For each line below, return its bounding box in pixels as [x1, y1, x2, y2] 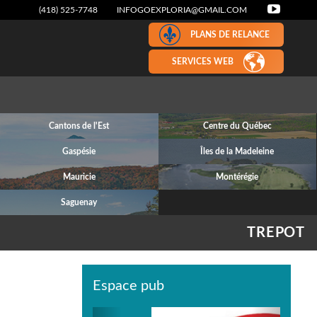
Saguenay [61, 198, 98, 207]
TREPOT [247, 226, 305, 240]
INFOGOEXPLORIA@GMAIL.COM [117, 6, 247, 14]
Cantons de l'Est [49, 122, 110, 130]
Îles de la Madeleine [200, 147, 275, 156]
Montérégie [216, 173, 259, 181]
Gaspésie [62, 147, 96, 156]
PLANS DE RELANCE [190, 30, 270, 39]
